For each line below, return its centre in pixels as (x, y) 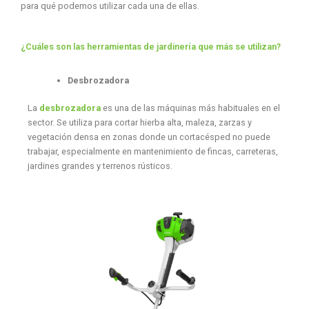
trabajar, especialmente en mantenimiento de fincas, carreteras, (152, 151)
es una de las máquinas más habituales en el (190, 108)
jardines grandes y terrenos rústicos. (100, 166)
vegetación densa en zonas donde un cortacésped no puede (149, 137)
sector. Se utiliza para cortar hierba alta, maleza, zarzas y (139, 122)
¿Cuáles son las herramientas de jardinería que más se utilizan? (150, 46)
